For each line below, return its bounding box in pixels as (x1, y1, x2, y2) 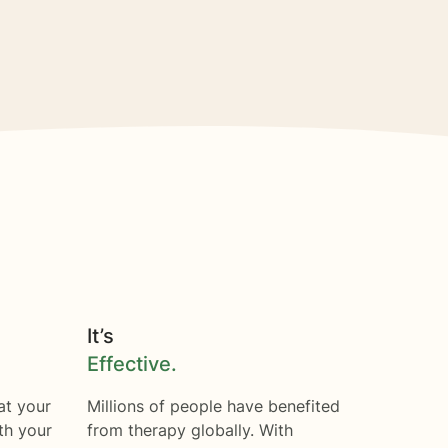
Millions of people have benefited (86, 396, 340, 416)
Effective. (86, 352, 177, 376)
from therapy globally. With (86, 420, 293, 440)
